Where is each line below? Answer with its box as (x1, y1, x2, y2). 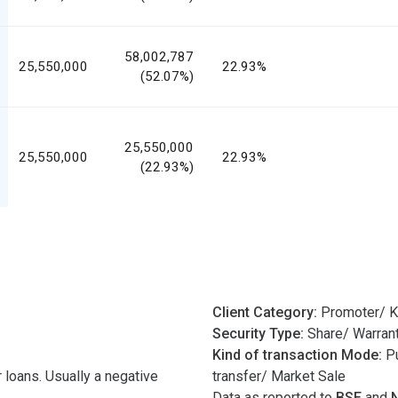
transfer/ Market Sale (212, 367, 346, 385)
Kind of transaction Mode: (212, 346, 386, 363)
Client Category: (212, 303, 321, 321)
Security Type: (212, 324, 307, 342)
